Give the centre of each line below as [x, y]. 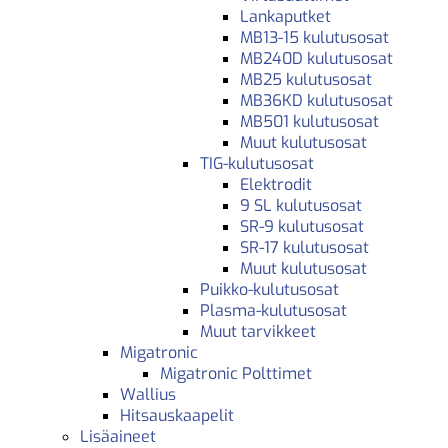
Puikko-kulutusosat [269, 289]
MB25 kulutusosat [306, 79]
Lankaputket [285, 16]
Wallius [148, 394]
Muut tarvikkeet [258, 331]
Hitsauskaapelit [177, 415]
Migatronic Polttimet [236, 373]
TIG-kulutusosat [257, 163]
